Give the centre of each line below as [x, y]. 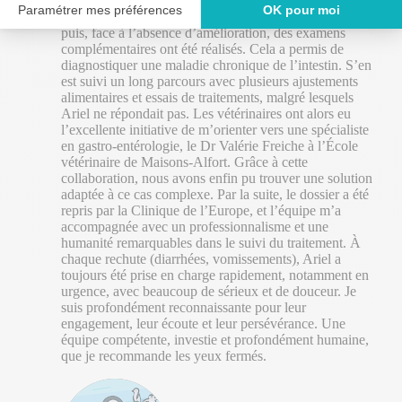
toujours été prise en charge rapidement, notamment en [215, 275]
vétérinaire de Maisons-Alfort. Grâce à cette [184, 162]
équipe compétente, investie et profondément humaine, [215, 340]
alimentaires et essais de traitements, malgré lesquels [207, 98]
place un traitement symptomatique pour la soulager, [208, 17]
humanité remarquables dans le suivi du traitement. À [211, 243]
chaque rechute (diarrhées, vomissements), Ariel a [201, 259]
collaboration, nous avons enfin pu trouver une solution [217, 179]
